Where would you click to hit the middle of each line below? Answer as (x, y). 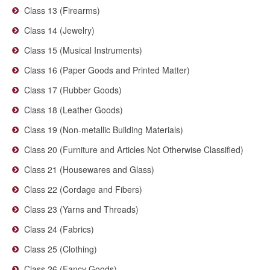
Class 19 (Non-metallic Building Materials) (104, 130)
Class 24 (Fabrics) (59, 229)
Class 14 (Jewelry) (59, 30)
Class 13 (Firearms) (62, 10)
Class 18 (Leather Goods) (74, 110)
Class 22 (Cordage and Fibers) (83, 189)
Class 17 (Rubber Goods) (73, 90)
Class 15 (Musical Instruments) (83, 50)
